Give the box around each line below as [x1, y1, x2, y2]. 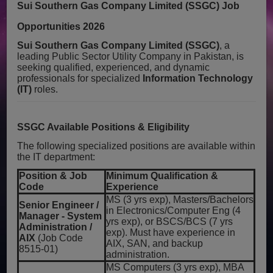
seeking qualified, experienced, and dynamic [17, 62, 210, 73]
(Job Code [35, 232, 83, 243]
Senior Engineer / [19, 199, 99, 210]
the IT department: [17, 151, 96, 162]
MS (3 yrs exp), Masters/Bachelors [106, 194, 254, 205]
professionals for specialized [17, 73, 143, 83]
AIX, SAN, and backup [106, 238, 204, 249]
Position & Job [19, 170, 88, 181]
